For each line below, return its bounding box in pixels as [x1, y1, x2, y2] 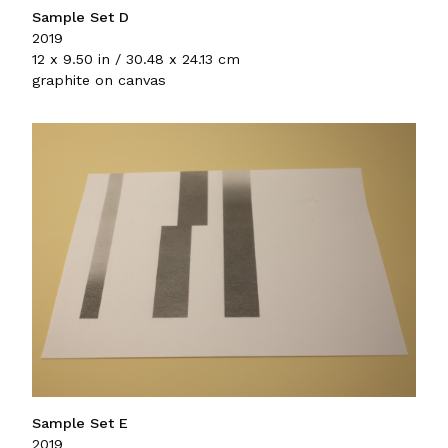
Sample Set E [32, 415, 128, 432]
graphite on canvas [32, 71, 166, 88]
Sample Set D [32, 8, 129, 25]
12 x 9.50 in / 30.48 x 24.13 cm [32, 50, 240, 67]
